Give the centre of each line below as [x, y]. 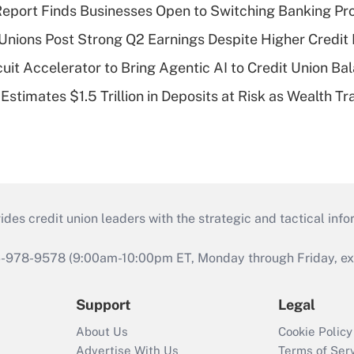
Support [104, 305]
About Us [102, 331]
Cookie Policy [315, 331]
